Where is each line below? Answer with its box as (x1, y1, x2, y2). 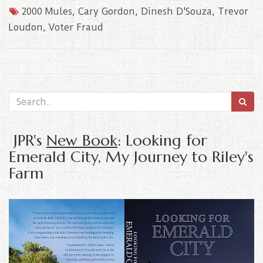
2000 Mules (22, 6, 72, 18)
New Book (46, 130, 117, 150)
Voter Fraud (49, 22, 103, 33)
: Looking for (117, 130, 207, 150)
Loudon (9, 22, 43, 33)
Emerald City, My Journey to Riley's (9, 147, 253, 166)
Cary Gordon (78, 6, 135, 18)
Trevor (218, 6, 248, 18)
